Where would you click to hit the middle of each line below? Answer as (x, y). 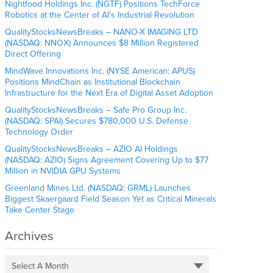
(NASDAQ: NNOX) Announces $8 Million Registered (102, 43)
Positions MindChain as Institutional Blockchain (93, 82)
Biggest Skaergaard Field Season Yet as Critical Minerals (111, 199)
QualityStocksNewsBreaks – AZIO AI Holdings (92, 149)
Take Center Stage (40, 210)
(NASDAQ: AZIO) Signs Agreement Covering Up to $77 (107, 160)
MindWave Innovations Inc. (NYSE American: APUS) (100, 71)
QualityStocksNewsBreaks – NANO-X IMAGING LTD (102, 32)
